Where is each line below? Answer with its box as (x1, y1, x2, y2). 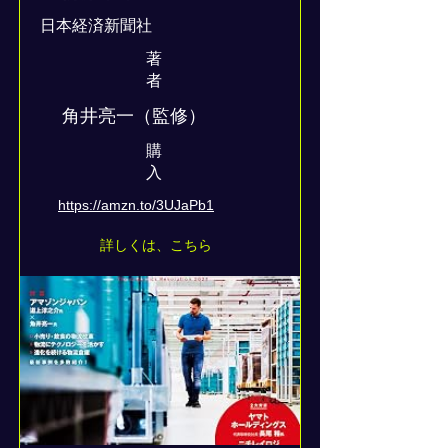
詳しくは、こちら (100, 236, 212, 254)
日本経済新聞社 (40, 17, 152, 34)
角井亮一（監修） (62, 106, 206, 126)
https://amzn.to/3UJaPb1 (58, 197, 214, 213)
